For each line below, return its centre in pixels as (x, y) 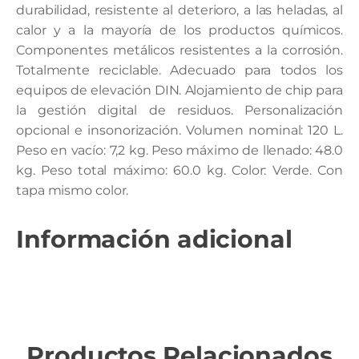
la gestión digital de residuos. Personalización (179, 110)
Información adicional (154, 239)
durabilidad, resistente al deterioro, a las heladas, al (179, 10)
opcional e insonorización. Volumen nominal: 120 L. (179, 130)
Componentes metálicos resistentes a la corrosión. (179, 50)
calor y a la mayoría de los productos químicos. (179, 30)
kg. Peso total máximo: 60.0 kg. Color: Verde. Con (179, 170)
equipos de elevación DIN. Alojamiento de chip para (179, 90)
